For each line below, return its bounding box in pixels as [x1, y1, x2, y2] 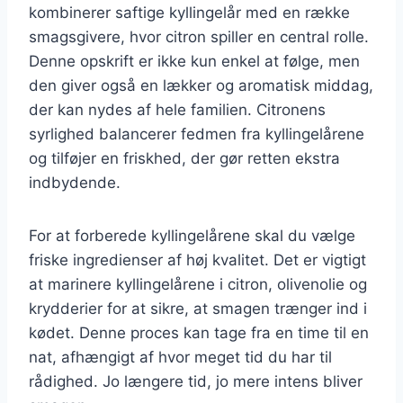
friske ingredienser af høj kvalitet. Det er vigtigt [29, 250, 366, 269]
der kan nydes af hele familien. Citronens [29, 100, 326, 119]
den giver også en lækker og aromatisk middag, [29, 76, 373, 94]
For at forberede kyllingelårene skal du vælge [29, 226, 355, 245]
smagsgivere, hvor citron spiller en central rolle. [29, 27, 369, 46]
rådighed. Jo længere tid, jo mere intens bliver [29, 372, 363, 390]
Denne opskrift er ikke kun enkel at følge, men [29, 51, 360, 70]
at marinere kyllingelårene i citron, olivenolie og [29, 274, 367, 293]
